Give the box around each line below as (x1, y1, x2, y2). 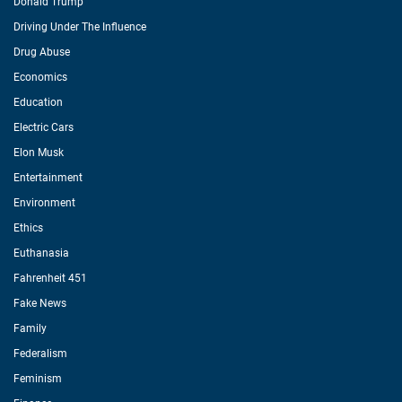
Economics (13, 71, 67, 83)
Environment (13, 197, 75, 209)
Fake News (13, 297, 66, 310)
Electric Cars (13, 121, 74, 134)
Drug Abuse (13, 46, 70, 58)
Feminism (13, 372, 62, 385)
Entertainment (13, 171, 83, 184)
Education (13, 96, 63, 109)
